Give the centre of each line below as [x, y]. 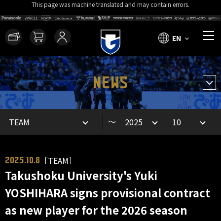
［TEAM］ [58, 160]
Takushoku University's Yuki [81, 175]
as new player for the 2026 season [96, 210]
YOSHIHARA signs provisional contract [108, 192]
